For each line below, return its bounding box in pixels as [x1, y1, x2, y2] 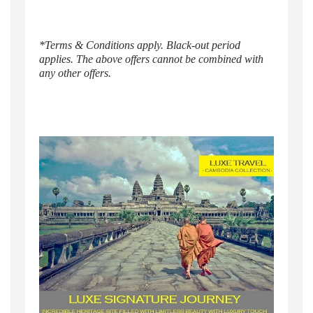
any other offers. [38, 67, 111, 80]
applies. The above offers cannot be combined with [38, 53, 263, 66]
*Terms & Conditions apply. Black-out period [38, 39, 240, 52]
